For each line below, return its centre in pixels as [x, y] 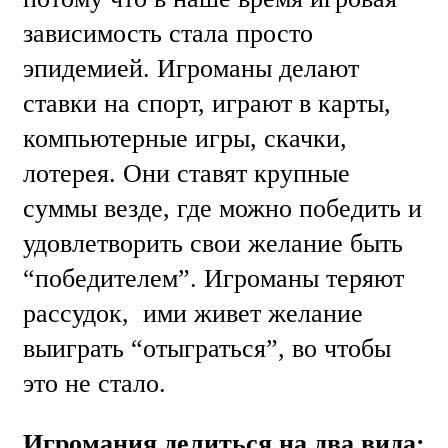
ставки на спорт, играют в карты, [207, 103]
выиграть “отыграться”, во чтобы [207, 348]
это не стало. [98, 383]
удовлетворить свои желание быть [213, 243]
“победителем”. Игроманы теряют [213, 278]
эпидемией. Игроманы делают [191, 68]
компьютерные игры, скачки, [185, 138]
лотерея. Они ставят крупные [186, 173]
